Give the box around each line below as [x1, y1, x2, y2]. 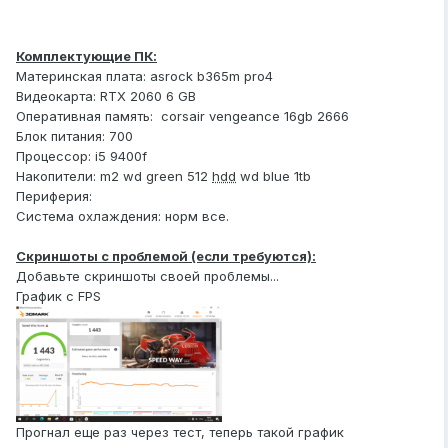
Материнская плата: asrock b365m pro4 [16, 68, 273, 85]
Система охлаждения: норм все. [16, 208, 229, 225]
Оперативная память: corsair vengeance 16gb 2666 [16, 108, 349, 125]
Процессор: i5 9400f [16, 148, 147, 165]
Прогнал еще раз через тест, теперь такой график [16, 423, 344, 440]
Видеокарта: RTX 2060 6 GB [16, 88, 196, 105]
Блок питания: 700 [16, 128, 137, 145]
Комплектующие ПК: [16, 48, 157, 65]
